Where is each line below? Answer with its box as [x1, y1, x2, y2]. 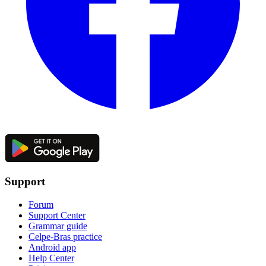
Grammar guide [28, 221, 87, 232]
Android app [28, 242, 76, 253]
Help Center [28, 253, 74, 264]
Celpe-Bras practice [28, 232, 102, 242]
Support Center [28, 210, 85, 221]
